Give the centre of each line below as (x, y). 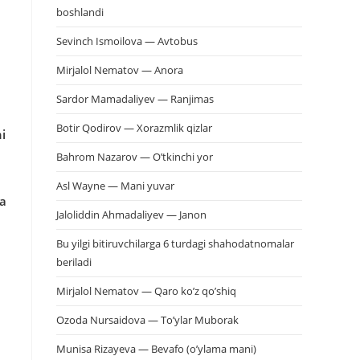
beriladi (74, 262)
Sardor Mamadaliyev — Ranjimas (135, 99)
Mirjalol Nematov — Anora (120, 70)
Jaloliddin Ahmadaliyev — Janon (131, 215)
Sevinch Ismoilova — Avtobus (127, 41)
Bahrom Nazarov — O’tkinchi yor (135, 157)
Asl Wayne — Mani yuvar (115, 186)
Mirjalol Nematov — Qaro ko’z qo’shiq (146, 291)
